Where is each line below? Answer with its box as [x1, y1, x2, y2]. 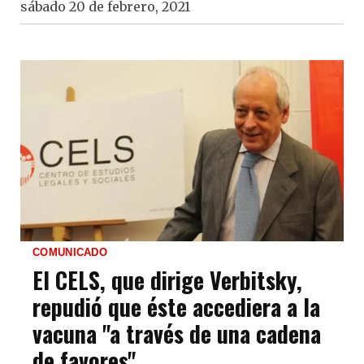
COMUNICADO [32, 246, 107, 259]
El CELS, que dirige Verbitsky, [32, 263, 302, 297]
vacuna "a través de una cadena [32, 317, 321, 351]
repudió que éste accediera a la [32, 290, 320, 324]
